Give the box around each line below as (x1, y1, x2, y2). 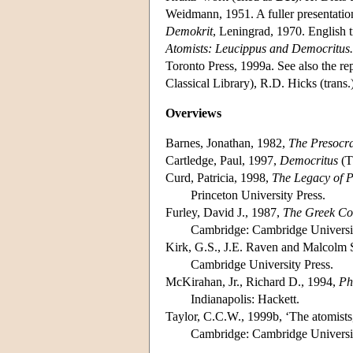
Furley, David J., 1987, (165, 205, 283, 219)
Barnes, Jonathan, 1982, (165, 136, 288, 150)
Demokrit (165, 24, 213, 38)
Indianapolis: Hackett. (191, 292, 299, 306)
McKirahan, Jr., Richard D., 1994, (165, 274, 339, 288)
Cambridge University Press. (191, 257, 333, 271)
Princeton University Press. (191, 188, 325, 202)
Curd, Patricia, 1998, (165, 170, 272, 184)
